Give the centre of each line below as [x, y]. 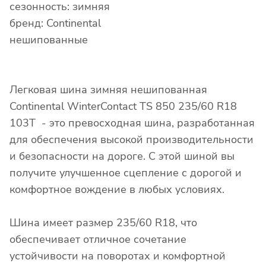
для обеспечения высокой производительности [132, 140]
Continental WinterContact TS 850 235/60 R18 [123, 107]
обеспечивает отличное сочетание [98, 240]
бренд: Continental [55, 23]
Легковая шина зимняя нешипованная [108, 90]
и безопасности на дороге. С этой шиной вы [122, 156]
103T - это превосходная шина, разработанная [132, 123]
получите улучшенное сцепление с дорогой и [126, 173]
